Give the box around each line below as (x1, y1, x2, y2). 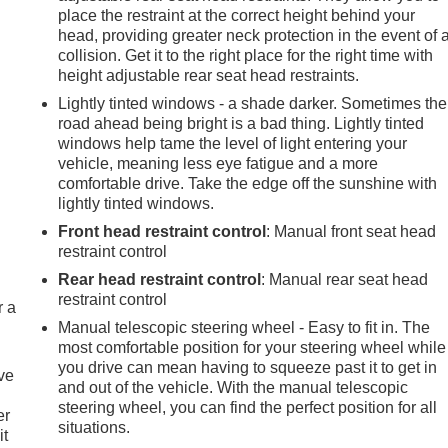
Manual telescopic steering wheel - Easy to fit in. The (58, 318, 431, 336)
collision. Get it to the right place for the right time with (58, 46, 434, 64)
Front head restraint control (58, 222, 267, 240)
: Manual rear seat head (261, 270, 429, 288)
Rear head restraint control (58, 270, 262, 288)
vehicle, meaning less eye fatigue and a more (58, 154, 379, 172)
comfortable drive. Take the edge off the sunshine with (58, 174, 438, 192)
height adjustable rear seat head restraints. (58, 66, 360, 84)
